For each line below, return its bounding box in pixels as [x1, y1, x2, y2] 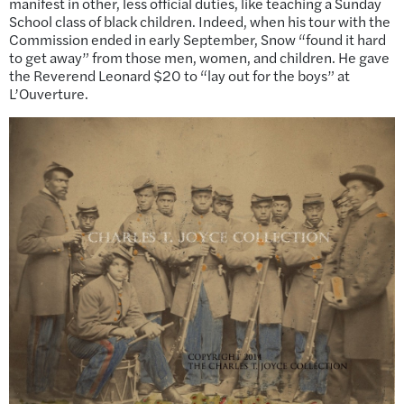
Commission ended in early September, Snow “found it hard [9, 29, 386, 50]
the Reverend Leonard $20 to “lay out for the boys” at [9, 65, 350, 87]
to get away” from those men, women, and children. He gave [9, 47, 390, 69]
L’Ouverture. [9, 83, 88, 105]
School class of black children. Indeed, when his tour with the [9, 11, 390, 32]
